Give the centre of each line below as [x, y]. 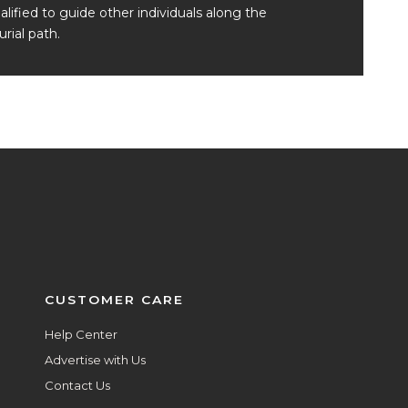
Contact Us [77, 386]
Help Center [81, 335]
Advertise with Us [95, 360]
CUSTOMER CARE [114, 301]
